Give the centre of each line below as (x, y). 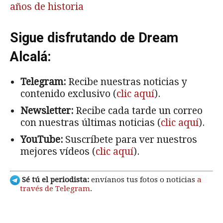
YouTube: (42, 139)
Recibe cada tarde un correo (138, 111)
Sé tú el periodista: (55, 180)
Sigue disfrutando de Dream (94, 38)
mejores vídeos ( (58, 151)
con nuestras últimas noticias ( (91, 122)
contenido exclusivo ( (68, 94)
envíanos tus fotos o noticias (143, 180)
